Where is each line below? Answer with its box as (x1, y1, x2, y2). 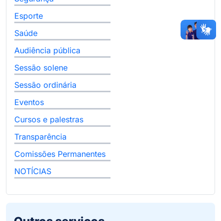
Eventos (14, 97, 44, 108)
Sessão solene (14, 63, 68, 73)
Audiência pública (14, 45, 80, 56)
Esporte (14, 11, 43, 21)
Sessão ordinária (14, 80, 76, 90)
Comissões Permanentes (14, 149, 106, 159)
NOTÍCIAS (14, 166, 51, 177)
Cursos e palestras (14, 114, 83, 125)
